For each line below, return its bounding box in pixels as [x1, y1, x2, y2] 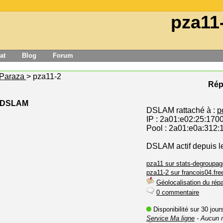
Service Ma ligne [146, 215, 195, 222]
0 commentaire [156, 189, 199, 196]
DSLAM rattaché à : [146, 106, 217, 114]
